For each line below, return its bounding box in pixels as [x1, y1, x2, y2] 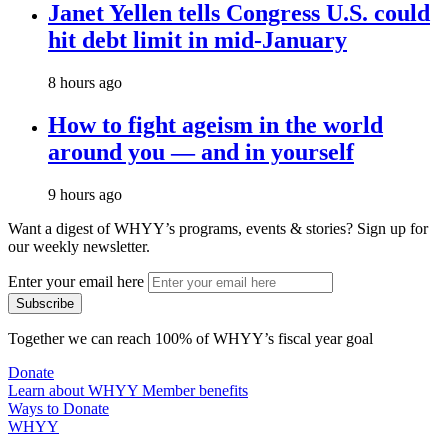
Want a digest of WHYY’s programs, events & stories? [8, 220, 353, 238]
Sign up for [353, 220, 428, 238]
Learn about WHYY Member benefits [8, 382, 248, 400]
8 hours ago [48, 74, 122, 92]
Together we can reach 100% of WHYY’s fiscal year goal [8, 330, 373, 348]
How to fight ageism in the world [48, 112, 383, 139]
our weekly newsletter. [8, 238, 150, 256]
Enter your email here [8, 273, 144, 291]
